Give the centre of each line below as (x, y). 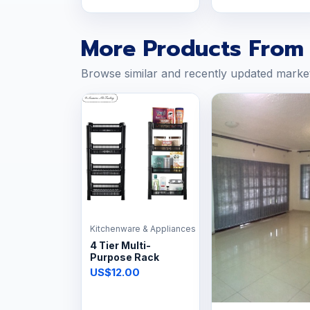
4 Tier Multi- (120, 245)
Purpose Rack (125, 257)
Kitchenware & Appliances (143, 228)
